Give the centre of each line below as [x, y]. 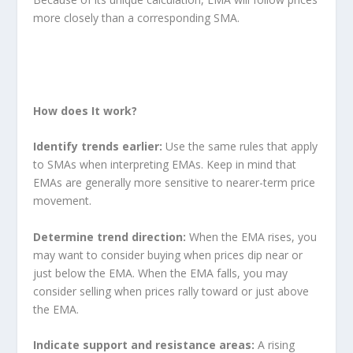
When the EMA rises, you [253, 236]
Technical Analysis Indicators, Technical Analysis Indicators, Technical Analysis [176, 55]
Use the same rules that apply [242, 147]
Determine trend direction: [111, 236]
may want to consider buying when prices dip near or [168, 255]
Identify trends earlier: [100, 147]
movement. [63, 201]
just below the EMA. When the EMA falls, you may [161, 273]
